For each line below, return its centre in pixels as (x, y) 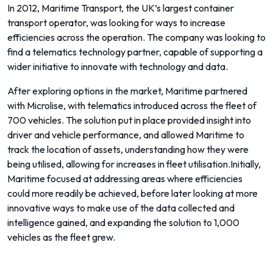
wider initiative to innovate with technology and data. (118, 66)
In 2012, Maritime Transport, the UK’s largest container (121, 8)
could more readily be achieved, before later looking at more (133, 193)
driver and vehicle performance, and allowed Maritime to (126, 135)
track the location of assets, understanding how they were (128, 149)
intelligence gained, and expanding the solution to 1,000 (123, 222)
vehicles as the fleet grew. (61, 237)
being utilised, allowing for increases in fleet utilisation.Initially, (134, 164)
